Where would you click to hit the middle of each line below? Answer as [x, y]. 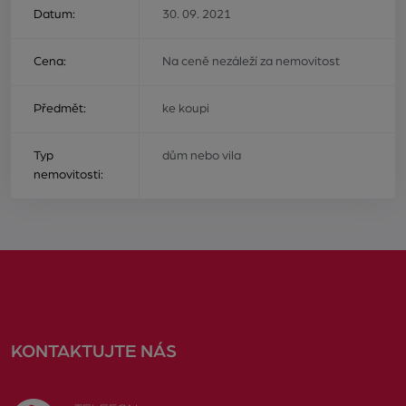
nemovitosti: [68, 174]
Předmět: [60, 108]
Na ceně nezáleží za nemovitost [251, 61]
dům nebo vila [202, 155]
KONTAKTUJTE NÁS [94, 351]
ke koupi [186, 108]
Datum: [54, 14]
